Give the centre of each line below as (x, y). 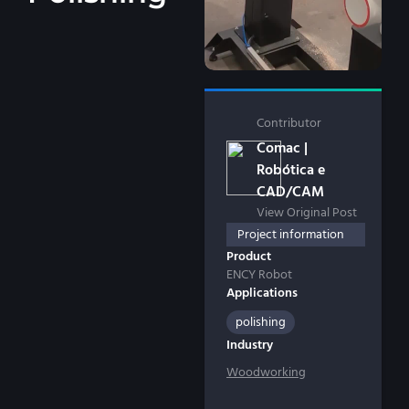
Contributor (289, 123)
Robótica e (291, 169)
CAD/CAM (291, 191)
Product (249, 256)
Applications (262, 293)
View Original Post (307, 212)
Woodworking (266, 372)
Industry (250, 345)
